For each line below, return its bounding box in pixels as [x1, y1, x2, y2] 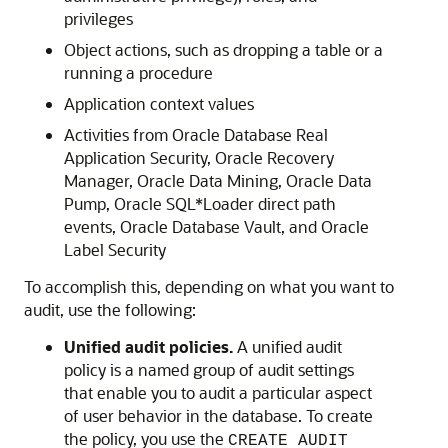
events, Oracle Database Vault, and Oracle [64, 216, 369, 237]
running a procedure [64, 62, 213, 83]
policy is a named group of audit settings [64, 359, 354, 380]
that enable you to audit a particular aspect [64, 382, 372, 403]
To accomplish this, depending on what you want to [24, 276, 394, 297]
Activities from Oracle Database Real [64, 124, 328, 145]
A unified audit [233, 336, 342, 357]
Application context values [64, 93, 254, 114]
